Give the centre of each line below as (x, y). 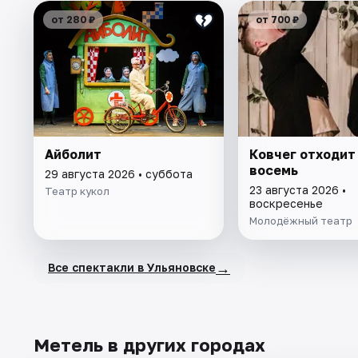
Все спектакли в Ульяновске (132, 268)
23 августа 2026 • (297, 189)
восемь (273, 170)
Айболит (73, 154)
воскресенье (286, 203)
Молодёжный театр (300, 220)
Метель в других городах (149, 344)
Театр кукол (77, 191)
